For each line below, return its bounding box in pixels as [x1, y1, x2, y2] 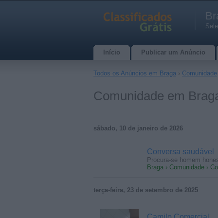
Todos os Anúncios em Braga [93, 70, 176, 77]
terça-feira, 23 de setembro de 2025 [93, 186, 198, 194]
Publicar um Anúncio [141, 49, 205, 56]
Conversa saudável [147, 147, 214, 156]
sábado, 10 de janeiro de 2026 [93, 125, 183, 132]
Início [103, 49, 120, 56]
